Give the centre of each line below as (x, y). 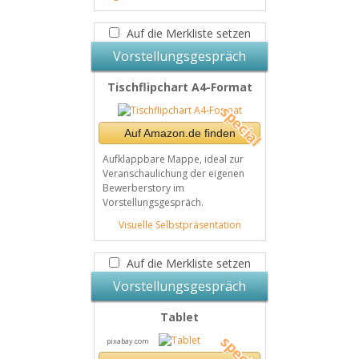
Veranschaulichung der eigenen (173, 173)
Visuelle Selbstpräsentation (179, 225)
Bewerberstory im (143, 188)
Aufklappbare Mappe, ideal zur (173, 159)
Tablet (179, 317)
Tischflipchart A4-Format (179, 87)
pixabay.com (127, 341)
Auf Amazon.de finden (179, 133)
